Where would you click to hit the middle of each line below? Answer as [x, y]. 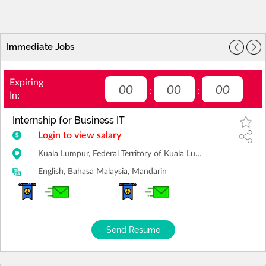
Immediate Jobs [41, 47]
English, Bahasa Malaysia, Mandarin [103, 172]
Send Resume [133, 230]
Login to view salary [80, 136]
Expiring [26, 83]
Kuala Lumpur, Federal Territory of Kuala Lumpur [199, 154]
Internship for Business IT [69, 121]
